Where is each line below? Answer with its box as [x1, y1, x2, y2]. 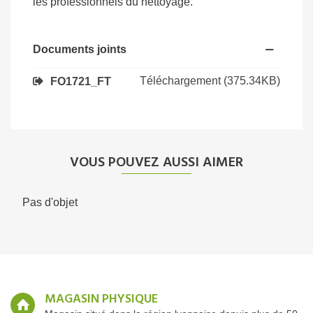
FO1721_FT [50, 75, 111, 87]
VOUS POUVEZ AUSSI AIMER [70, 151, 243, 174]
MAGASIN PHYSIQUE [45, 289, 158, 310]
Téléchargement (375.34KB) [140, 75, 280, 87]
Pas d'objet [22, 196, 78, 208]
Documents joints [33, 43, 126, 55]
